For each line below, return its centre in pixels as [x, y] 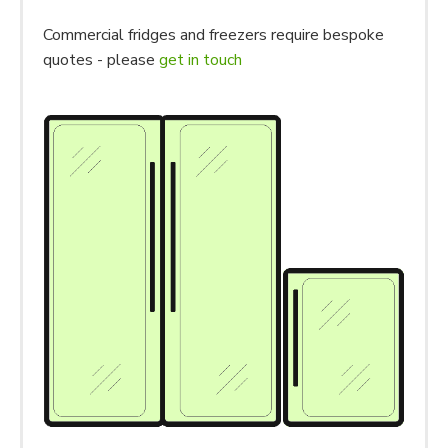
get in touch [200, 60]
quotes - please [101, 60]
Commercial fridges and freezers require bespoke [213, 35]
